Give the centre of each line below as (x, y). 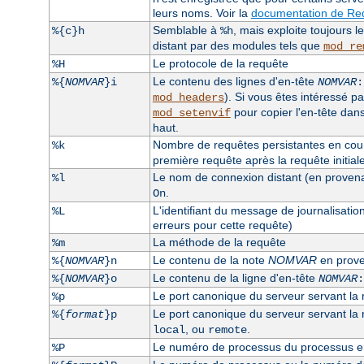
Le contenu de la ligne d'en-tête (235, 277)
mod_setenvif (191, 113)
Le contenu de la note (210, 260)
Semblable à (186, 30)
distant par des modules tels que (238, 45)
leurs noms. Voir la (201, 13)
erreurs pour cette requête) (222, 225)
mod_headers (188, 97)
